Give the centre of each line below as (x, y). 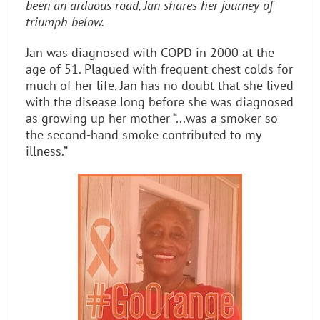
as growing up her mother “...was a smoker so (152, 118)
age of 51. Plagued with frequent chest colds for (159, 69)
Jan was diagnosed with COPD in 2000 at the (150, 52)
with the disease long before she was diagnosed (160, 101)
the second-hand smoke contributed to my (143, 134)
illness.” (48, 151)
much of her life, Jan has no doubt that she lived (160, 85)
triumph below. (65, 21)
